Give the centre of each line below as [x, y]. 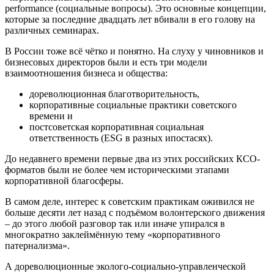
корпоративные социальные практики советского [133, 105]
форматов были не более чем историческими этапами [117, 170]
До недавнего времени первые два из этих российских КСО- [132, 159]
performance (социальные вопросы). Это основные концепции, [135, 8]
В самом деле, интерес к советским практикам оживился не [130, 202]
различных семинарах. [52, 30]
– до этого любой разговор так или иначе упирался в [115, 224]
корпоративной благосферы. [64, 181]
